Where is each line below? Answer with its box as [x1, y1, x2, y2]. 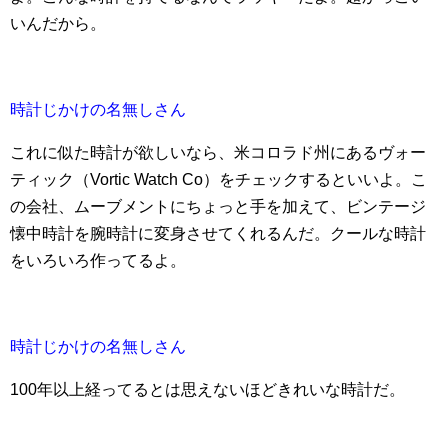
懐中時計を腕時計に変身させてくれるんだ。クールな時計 [10, 224, 426, 242]
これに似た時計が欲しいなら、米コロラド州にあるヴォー [10, 143, 426, 161]
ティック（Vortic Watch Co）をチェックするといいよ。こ [10, 170, 427, 188]
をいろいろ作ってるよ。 [10, 251, 186, 269]
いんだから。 [10, 14, 106, 32]
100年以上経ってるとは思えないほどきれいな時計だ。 [10, 380, 405, 398]
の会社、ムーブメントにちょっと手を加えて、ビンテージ [10, 197, 426, 215]
